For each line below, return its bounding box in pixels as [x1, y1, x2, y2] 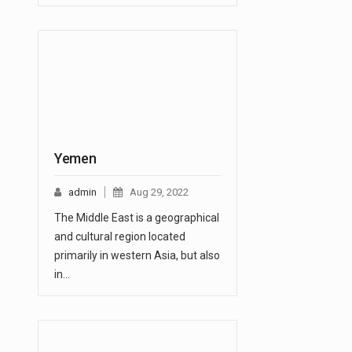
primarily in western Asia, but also [54, 249, 220, 262]
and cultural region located [54, 230, 185, 244]
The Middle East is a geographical [54, 211, 219, 225]
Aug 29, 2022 [130, 186, 189, 199]
